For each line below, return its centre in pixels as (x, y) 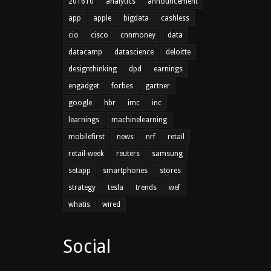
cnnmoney (138, 35)
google (80, 103)
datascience (134, 52)
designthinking (93, 69)
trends (146, 187)
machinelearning (139, 119)
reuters (128, 153)
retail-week (86, 153)
